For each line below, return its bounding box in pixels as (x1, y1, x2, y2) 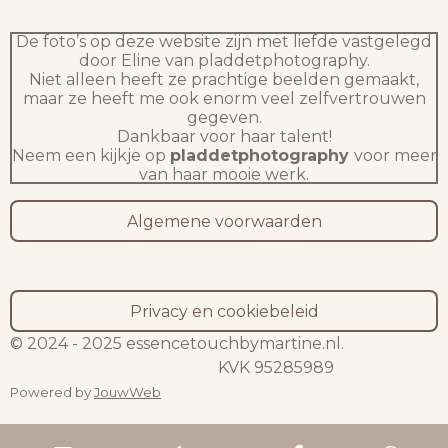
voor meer (353, 146, 437, 165)
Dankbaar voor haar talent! (116, 127, 332, 146)
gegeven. (186, 108, 262, 127)
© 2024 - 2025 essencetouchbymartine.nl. (10, 334, 436, 353)
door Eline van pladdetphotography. (78, 51, 370, 70)
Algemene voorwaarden (126, 211, 322, 231)
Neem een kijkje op (11, 146, 170, 165)
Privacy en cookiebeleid (129, 301, 319, 321)
